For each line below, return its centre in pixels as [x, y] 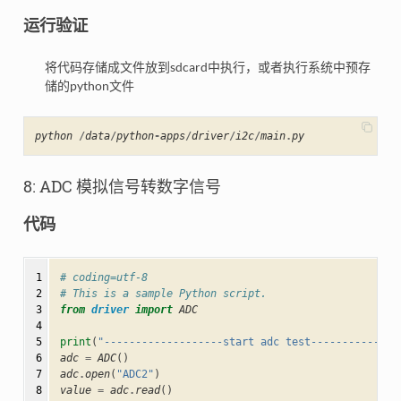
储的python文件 [89, 86]
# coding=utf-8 [103, 277]
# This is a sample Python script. [163, 293]
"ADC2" [135, 374]
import [154, 309]
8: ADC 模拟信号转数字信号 [122, 187]
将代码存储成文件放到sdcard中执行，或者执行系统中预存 [207, 67]
